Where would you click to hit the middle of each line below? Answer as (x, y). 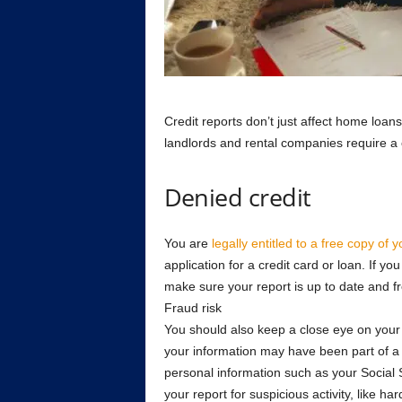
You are (188, 243)
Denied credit (237, 197)
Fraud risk (192, 308)
